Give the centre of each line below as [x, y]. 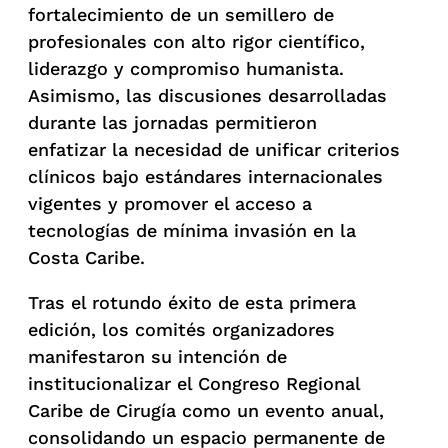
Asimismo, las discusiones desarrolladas [207, 95]
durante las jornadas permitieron [172, 122]
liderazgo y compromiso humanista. [186, 68]
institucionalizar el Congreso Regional [194, 383]
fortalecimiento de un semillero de [181, 14]
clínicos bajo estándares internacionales [205, 176]
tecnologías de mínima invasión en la [192, 230]
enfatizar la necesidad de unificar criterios [214, 149]
